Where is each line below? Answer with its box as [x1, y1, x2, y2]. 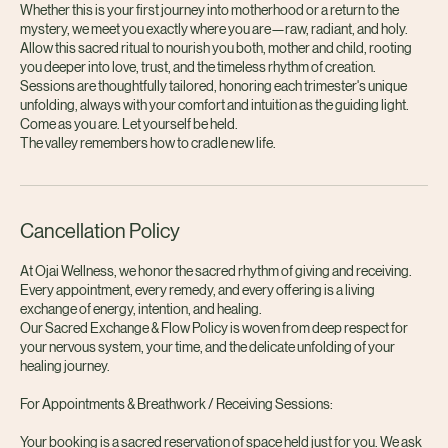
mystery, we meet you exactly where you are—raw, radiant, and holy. [20, 57, 408, 74]
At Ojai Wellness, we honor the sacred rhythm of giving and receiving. [20, 299, 412, 316]
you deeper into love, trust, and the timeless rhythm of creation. [20, 95, 376, 112]
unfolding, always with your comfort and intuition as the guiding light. [20, 133, 409, 150]
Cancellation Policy [20, 256, 180, 280]
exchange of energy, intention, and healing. [20, 337, 262, 354]
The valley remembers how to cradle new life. [20, 171, 276, 188]
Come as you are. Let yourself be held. [20, 152, 238, 169]
